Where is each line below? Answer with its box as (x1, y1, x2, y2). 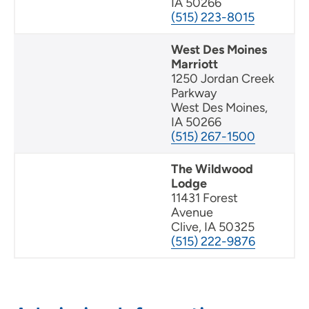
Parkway (171, 86, 217, 101)
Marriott (171, 57, 218, 72)
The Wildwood (171, 161, 253, 177)
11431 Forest (171, 190, 238, 206)
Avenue (171, 205, 213, 221)
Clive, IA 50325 (171, 219, 255, 235)
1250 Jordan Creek (171, 71, 275, 87)
